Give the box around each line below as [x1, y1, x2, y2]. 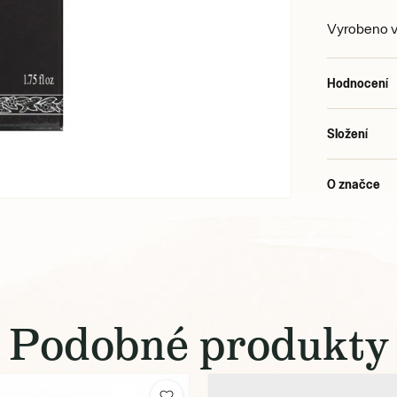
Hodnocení [327, 74, 389, 90]
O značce [327, 175, 381, 191]
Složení [327, 125, 369, 141]
